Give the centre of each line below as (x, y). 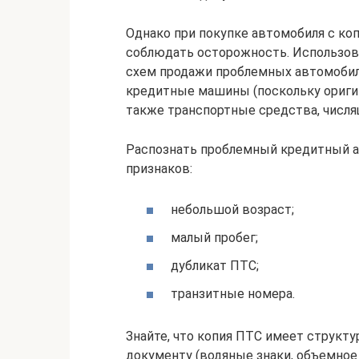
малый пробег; (214, 238)
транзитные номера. (233, 294)
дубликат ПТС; (215, 266)
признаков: (159, 168)
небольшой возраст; (232, 209)
